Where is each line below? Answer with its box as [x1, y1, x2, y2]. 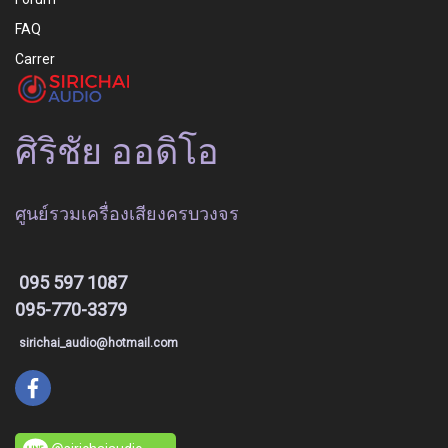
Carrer [15, 51, 55, 67]
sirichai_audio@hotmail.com [19, 336, 178, 350]
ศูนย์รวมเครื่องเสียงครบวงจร [15, 203, 239, 224]
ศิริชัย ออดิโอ [15, 131, 228, 173]
